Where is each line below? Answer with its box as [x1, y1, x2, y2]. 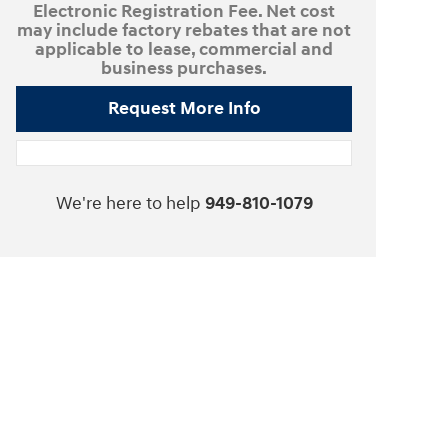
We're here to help [55, 192, 201, 216]
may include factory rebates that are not [17, 18, 351, 42]
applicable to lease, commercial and [35, 37, 333, 61]
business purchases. [101, 56, 267, 80]
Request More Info [107, 97, 261, 121]
